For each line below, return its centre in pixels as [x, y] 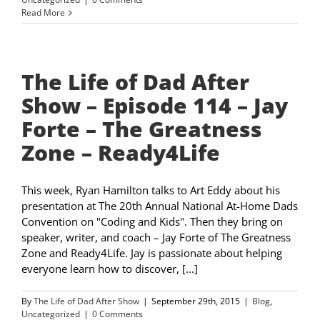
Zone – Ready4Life [121, 153]
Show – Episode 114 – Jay [155, 106]
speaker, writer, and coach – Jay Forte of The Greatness [156, 237]
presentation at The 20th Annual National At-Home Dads [160, 206]
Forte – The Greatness [142, 129]
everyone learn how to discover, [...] [110, 269]
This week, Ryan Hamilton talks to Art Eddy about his [151, 190]
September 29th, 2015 [196, 301]
